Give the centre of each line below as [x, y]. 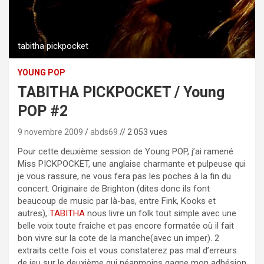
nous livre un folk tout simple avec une [161, 213]
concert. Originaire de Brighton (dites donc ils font [114, 188]
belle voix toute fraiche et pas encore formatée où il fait [126, 225]
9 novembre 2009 [50, 132]
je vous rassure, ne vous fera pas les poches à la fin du [124, 176]
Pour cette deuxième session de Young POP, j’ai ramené [126, 151]
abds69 [104, 132]
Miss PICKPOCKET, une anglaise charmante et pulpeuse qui [132, 164]
